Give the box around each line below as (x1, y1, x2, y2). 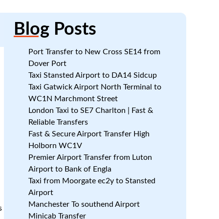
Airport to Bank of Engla (28, 165, 111, 173)
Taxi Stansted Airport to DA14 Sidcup (28, 71, 157, 79)
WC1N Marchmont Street (28, 95, 118, 103)
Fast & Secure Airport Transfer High (28, 130, 150, 138)
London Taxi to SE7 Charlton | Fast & (28, 107, 153, 114)
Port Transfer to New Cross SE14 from (28, 48, 160, 56)
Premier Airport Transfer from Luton (28, 153, 152, 161)
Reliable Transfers (28, 118, 88, 126)
